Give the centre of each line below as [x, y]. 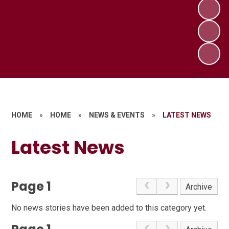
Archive [199, 187]
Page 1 [31, 186]
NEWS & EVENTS [117, 115]
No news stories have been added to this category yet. [109, 208]
